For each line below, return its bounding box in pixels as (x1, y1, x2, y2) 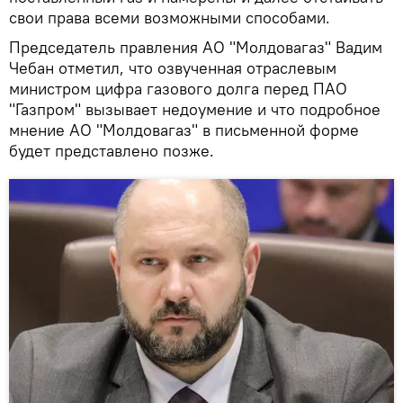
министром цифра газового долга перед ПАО (9, 77, 347, 99)
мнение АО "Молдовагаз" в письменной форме (9, 119, 359, 140)
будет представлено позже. (9, 139, 214, 161)
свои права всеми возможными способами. (9, 6, 330, 28)
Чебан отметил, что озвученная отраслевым (9, 57, 336, 78)
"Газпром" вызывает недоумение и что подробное (9, 98, 381, 120)
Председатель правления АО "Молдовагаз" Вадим (9, 36, 382, 58)
